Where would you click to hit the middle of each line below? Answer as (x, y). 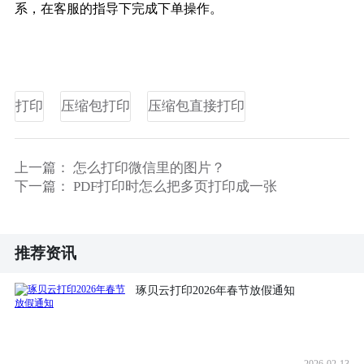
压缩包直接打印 (196, 106)
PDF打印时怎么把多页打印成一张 (175, 186)
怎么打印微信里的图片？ (149, 167)
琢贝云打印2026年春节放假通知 (216, 290)
